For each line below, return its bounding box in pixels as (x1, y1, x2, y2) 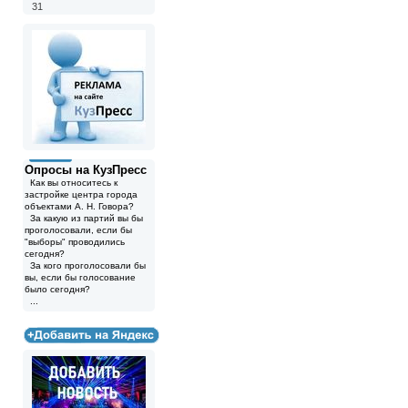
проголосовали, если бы (25, 225, 132, 235)
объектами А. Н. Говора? (25, 201, 134, 211)
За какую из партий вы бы (25, 213, 143, 223)
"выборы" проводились (25, 237, 125, 247)
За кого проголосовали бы (25, 260, 146, 270)
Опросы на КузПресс (25, 163, 147, 177)
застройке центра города (25, 189, 138, 199)
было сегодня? (25, 284, 90, 294)
